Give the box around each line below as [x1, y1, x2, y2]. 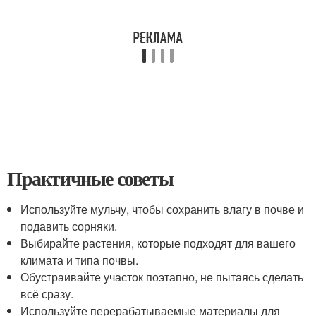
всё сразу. [20, 286, 74, 302]
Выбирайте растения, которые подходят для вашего [20, 235, 296, 251]
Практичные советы [7, 164, 174, 193]
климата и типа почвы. [20, 252, 139, 268]
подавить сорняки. [20, 218, 118, 234]
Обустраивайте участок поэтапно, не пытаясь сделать [20, 269, 304, 285]
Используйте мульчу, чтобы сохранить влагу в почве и [20, 201, 305, 217]
